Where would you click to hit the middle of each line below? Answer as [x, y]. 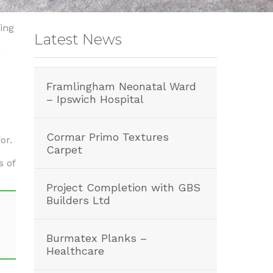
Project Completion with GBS [123, 187]
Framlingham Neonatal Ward [121, 86]
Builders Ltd [78, 200]
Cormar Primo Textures [108, 137]
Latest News [78, 39]
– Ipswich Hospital [95, 99]
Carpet [64, 150]
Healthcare [75, 251]
